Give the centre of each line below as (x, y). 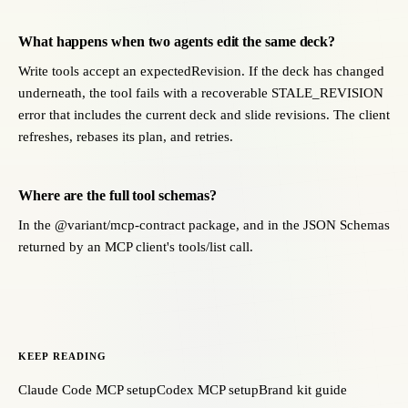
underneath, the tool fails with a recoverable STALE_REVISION (201, 93)
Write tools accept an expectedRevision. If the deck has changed (201, 71)
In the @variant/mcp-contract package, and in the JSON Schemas (204, 225)
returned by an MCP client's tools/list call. (136, 247)
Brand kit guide (303, 390)
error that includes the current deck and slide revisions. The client (204, 115)
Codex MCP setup (208, 390)
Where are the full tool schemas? (117, 195)
